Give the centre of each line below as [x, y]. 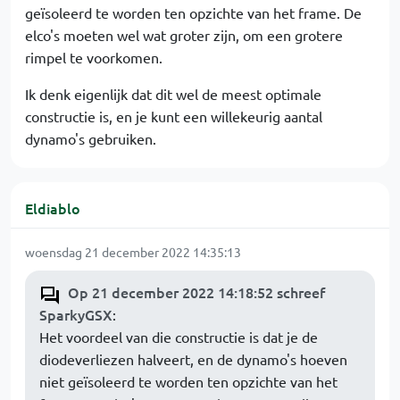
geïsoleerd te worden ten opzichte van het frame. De [193, 13]
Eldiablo [53, 208]
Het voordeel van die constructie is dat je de [179, 337]
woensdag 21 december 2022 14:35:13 [133, 252]
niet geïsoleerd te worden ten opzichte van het [188, 382]
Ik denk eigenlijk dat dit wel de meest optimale [173, 94]
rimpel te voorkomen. [94, 58]
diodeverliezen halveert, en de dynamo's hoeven [193, 359]
